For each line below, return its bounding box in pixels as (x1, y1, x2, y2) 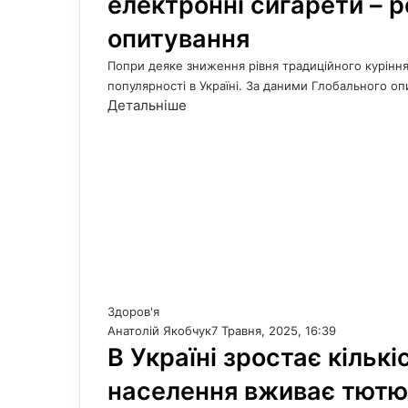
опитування (107, 24, 250, 54)
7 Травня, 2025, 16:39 (211, 323, 336, 338)
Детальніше (107, 97, 187, 114)
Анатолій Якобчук (107, 323, 211, 338)
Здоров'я (107, 304, 159, 319)
